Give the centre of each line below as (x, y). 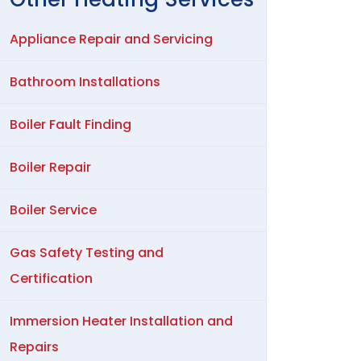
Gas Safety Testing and (87, 252)
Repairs (34, 346)
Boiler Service (53, 210)
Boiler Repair (50, 167)
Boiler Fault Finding (71, 124)
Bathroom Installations (85, 81)
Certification (51, 278)
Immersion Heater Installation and (121, 321)
